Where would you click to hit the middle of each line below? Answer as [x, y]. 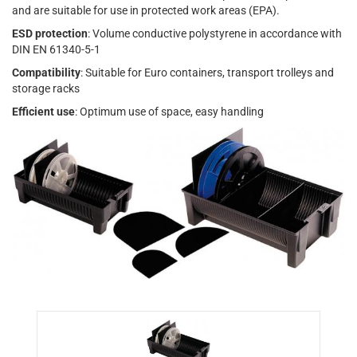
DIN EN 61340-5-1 [56, 50]
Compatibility [46, 73]
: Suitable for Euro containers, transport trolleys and [207, 73]
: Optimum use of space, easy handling [169, 112]
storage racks [46, 89]
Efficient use [43, 112]
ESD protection [50, 34]
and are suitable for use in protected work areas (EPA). [146, 11]
